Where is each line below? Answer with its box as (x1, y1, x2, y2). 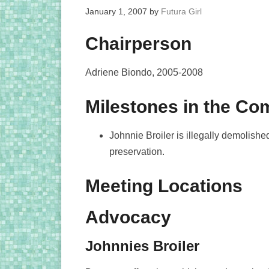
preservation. (109, 147, 165, 157)
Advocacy (85, 207, 171, 227)
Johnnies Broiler (85, 238, 199, 254)
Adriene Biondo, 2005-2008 (85, 67, 203, 77)
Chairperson (85, 34, 192, 53)
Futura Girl (161, 7, 202, 16)
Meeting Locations (85, 176, 243, 196)
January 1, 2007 (85, 7, 147, 16)
